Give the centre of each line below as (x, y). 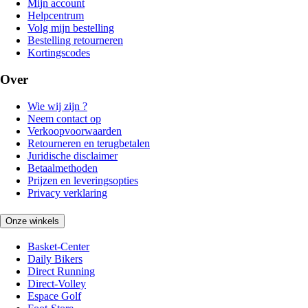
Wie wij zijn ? (57, 106)
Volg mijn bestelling (71, 28)
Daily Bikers (55, 259)
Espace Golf (54, 296)
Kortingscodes (59, 53)
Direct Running (61, 272)
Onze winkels (32, 221)
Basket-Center (58, 247)
